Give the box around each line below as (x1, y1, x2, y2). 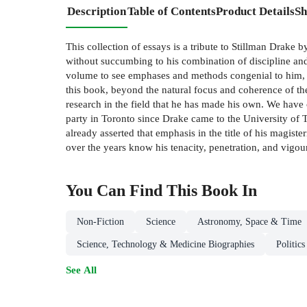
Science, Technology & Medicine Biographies (77, 238, 254, 249)
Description (67, 4, 126, 18)
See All (66, 263, 97, 275)
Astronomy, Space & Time (197, 216, 302, 227)
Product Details (216, 4, 295, 18)
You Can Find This (66, 181, 201, 199)
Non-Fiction (77, 216, 124, 227)
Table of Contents (127, 4, 216, 18)
